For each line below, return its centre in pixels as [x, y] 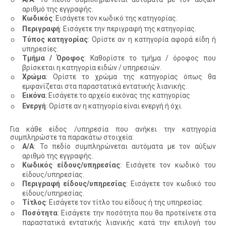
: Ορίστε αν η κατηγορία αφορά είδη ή [152, 40]
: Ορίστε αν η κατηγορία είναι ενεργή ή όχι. [114, 106]
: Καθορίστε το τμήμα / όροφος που [150, 58]
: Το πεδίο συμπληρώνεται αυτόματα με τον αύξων [125, 147]
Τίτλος [34, 203]
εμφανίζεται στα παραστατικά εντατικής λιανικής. [105, 87]
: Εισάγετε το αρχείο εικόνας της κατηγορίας [118, 96]
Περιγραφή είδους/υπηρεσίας [74, 184]
